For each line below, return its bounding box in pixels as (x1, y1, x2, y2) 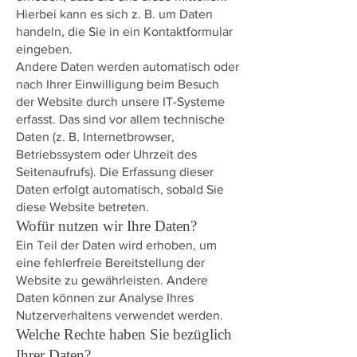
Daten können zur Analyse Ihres (16, 291, 194, 304)
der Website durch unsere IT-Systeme (16, 95, 225, 108)
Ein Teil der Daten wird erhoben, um (16, 238, 217, 252)
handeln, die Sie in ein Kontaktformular (16, 25, 233, 38)
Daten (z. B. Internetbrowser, (16, 130, 175, 143)
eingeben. (16, 42, 73, 56)
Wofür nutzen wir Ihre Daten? (16, 218, 197, 234)
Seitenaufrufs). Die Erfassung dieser (16, 165, 214, 178)
